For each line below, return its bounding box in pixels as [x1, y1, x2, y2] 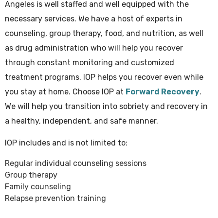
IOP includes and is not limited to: [5, 138, 127, 148]
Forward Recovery [126, 87, 200, 97]
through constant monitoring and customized [5, 58, 174, 68]
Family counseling [5, 182, 71, 192]
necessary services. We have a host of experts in [5, 14, 182, 24]
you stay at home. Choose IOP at [5, 87, 126, 97]
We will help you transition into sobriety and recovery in [5, 102, 208, 111]
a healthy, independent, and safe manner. [5, 116, 160, 126]
